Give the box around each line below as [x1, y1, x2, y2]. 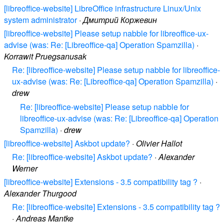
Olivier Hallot [136, 137, 182, 149]
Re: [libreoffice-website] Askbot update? [12, 150, 152, 162]
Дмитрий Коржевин [83, 14, 157, 25]
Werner [12, 162, 37, 174]
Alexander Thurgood [4, 187, 76, 199]
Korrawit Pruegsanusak [4, 50, 86, 62]
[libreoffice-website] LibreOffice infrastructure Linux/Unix [4, 2, 201, 14]
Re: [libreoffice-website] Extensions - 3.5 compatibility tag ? [12, 201, 220, 213]
